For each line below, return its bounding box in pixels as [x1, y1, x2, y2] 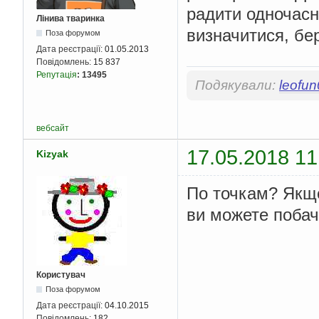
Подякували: [195, 78, 279, 93]
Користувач [36, 269, 85, 280]
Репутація [36, 69, 77, 80]
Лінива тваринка [36, 13, 105, 23]
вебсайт [36, 123, 69, 134]
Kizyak [36, 148, 68, 160]
